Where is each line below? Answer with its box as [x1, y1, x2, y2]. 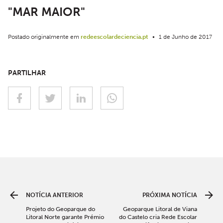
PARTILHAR [8, 69, 46, 77]
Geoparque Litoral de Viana [123, 206, 197, 213]
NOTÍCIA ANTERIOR [26, 192, 83, 199]
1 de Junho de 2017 [157, 33, 212, 40]
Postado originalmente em [8, 33, 81, 40]
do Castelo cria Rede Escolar [119, 214, 197, 221]
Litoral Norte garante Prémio [26, 214, 104, 221]
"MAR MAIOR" [8, 4, 85, 19]
